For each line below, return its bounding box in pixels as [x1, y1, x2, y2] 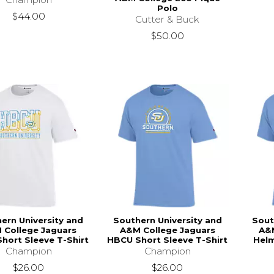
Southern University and [113, 215, 222, 225]
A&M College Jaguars [119, 224, 215, 235]
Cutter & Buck [135, 13, 200, 25]
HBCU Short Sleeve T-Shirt [107, 234, 228, 245]
